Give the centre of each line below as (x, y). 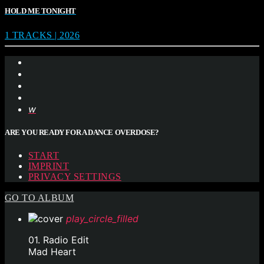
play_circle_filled (102, 219)
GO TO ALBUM (39, 198)
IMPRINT (49, 166)
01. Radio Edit (59, 240)
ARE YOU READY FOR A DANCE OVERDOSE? (82, 133)
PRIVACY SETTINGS (75, 177)
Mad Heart (52, 252)
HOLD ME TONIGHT (41, 11)
